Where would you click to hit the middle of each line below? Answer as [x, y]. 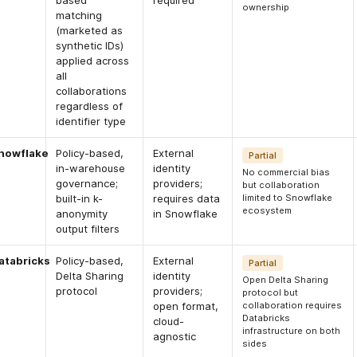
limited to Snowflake [288, 198]
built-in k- [80, 199]
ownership [266, 8]
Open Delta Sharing [286, 280]
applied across [93, 61]
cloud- [169, 322]
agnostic [175, 337]
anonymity [82, 214]
